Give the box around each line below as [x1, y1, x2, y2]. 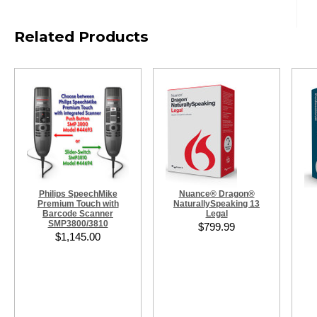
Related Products [14, 28, 149, 45]
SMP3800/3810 [47, 219, 108, 229]
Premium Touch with [37, 199, 119, 209]
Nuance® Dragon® [178, 189, 255, 199]
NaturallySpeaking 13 [173, 199, 260, 209]
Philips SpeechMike [38, 189, 117, 199]
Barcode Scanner [42, 209, 113, 219]
